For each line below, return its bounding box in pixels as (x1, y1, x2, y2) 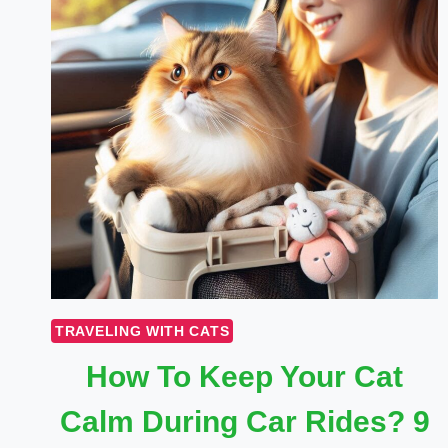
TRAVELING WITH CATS (55, 323, 230, 340)
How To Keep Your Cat (86, 360, 404, 394)
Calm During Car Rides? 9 (59, 405, 430, 439)
